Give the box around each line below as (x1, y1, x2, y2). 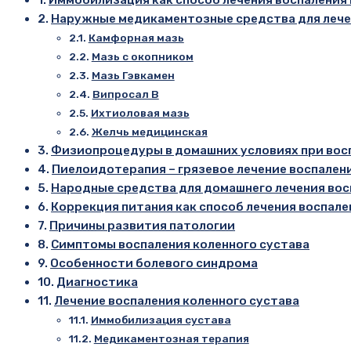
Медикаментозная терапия (93, 331, 249, 345)
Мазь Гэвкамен (91, 68, 175, 81)
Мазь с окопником (91, 49, 194, 63)
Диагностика (56, 274, 139, 289)
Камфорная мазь (88, 31, 184, 44)
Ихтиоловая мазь (90, 106, 190, 119)
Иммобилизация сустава (90, 313, 231, 326)
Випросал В (92, 87, 159, 100)
